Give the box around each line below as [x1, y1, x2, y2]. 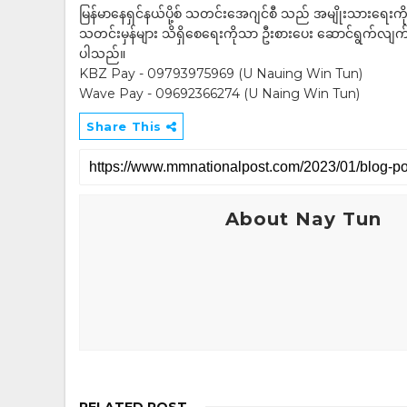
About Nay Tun [225, 208, 382, 230]
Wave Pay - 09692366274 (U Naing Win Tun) [79, 85, 360, 102]
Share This [86, 119, 166, 134]
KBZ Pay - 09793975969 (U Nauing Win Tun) [79, 65, 362, 82]
